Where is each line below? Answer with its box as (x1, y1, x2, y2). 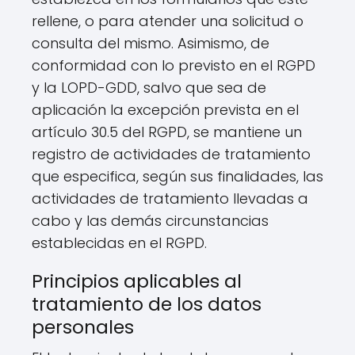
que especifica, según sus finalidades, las (32, 166, 323, 186)
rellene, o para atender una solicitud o (32, 11, 303, 31)
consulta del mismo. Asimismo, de (32, 33, 269, 53)
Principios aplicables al (32, 269, 242, 294)
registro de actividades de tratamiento (32, 144, 311, 164)
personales (32, 315, 134, 340)
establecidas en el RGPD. (32, 233, 207, 253)
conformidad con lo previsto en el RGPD (32, 55, 315, 75)
